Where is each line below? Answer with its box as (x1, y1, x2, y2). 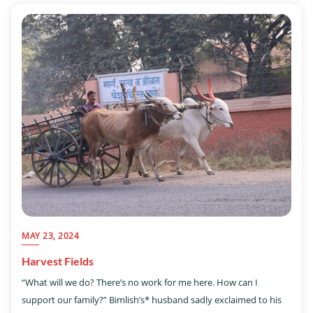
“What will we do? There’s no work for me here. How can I (22, 275, 258, 289)
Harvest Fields (22, 254, 94, 268)
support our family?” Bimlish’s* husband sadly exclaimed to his (22, 293, 282, 306)
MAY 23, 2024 (22, 229, 79, 242)
